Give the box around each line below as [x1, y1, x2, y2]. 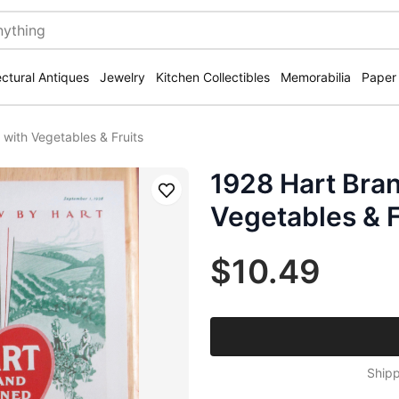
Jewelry [100, 69, 145, 85]
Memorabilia [281, 69, 351, 85]
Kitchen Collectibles [156, 69, 270, 85]
